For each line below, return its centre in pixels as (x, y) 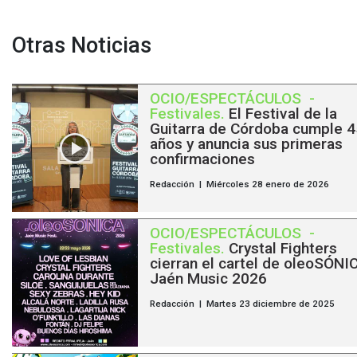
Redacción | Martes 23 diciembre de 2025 (242, 304)
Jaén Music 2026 (208, 279)
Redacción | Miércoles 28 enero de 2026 (239, 184)
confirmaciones (202, 159)
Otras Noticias (82, 46)
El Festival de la (282, 114)
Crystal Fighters (282, 249)
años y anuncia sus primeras (246, 144)
